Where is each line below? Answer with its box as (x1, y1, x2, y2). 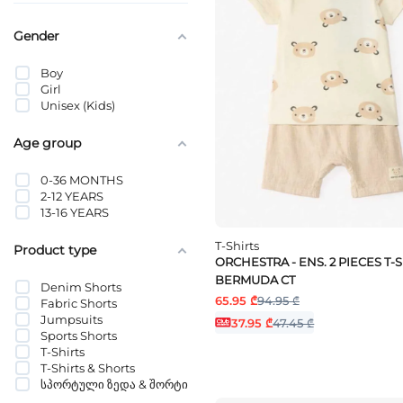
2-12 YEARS (40, 188, 103, 203)
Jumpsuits (40, 311, 103, 327)
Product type (13, 241, 96, 258)
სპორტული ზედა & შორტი (40, 376, 188, 391)
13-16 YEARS (40, 204, 109, 219)
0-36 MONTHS (40, 172, 123, 187)
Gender (13, 27, 59, 44)
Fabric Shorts (40, 295, 117, 310)
